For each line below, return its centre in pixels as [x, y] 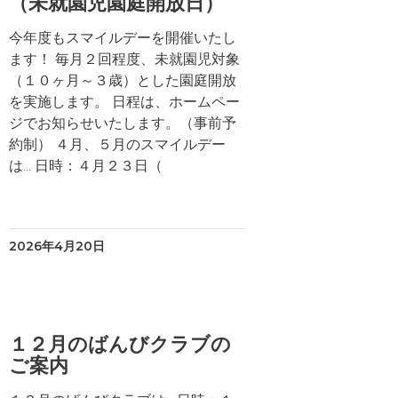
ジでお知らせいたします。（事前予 [122, 123]
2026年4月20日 [56, 246]
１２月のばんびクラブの [119, 344]
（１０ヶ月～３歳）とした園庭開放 [122, 80]
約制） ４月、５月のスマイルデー [117, 144]
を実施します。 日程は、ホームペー [124, 102]
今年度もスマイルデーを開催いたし [122, 38]
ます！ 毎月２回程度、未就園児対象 [124, 59]
